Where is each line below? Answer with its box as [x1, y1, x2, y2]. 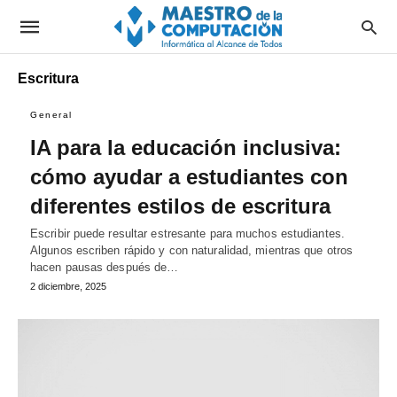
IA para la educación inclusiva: [30, 136, 341, 160]
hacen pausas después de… [30, 261, 179, 274]
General [30, 110, 73, 120]
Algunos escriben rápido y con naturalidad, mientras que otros [30, 244, 354, 257]
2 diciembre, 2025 [30, 281, 106, 292]
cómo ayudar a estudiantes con [30, 165, 348, 189]
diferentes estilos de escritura [30, 194, 331, 218]
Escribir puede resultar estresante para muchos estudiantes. [30, 227, 345, 240]
